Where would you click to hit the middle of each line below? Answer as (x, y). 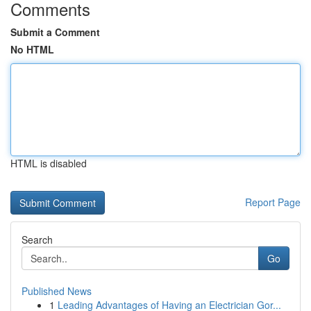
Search (37, 239)
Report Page (273, 202)
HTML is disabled (49, 163)
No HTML (32, 49)
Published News (57, 291)
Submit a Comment (55, 32)
